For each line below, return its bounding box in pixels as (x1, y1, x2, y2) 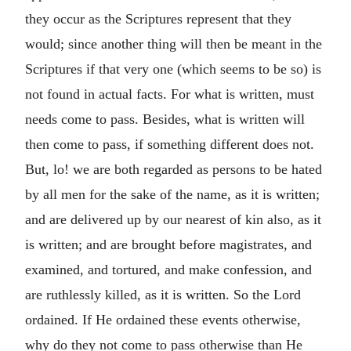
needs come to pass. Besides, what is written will (25, 110, 305, 127)
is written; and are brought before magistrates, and (25, 236, 312, 252)
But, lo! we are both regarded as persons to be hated (25, 161, 322, 177)
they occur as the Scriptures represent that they (25, 10, 291, 27)
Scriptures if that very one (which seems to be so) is (25, 60, 321, 77)
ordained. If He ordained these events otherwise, (25, 311, 301, 327)
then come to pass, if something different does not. (25, 136, 318, 152)
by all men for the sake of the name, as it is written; (25, 186, 320, 202)
